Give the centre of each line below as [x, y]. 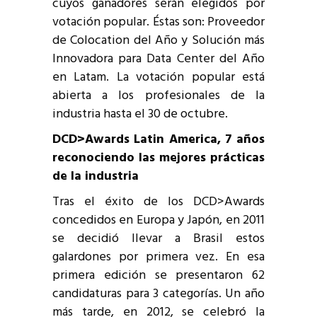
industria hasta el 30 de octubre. [140, 114]
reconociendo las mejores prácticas [158, 158]
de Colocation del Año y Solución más [158, 40]
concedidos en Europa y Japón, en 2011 [158, 220]
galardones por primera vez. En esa [158, 257]
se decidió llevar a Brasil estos [158, 238]
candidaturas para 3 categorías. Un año [158, 294]
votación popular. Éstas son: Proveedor [158, 22]
